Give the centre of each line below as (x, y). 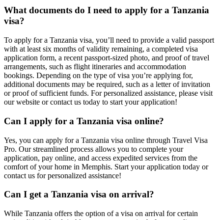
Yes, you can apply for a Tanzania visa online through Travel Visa (106, 140)
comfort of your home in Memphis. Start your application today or (106, 166)
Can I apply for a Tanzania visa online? (84, 121)
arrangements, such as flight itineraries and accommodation (95, 67)
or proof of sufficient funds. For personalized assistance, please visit (108, 93)
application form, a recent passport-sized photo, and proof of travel (107, 58)
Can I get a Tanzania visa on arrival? (79, 194)
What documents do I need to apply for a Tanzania (107, 10)
